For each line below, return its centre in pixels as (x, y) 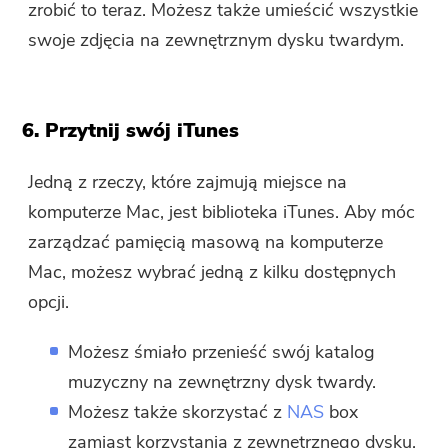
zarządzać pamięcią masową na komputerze (206, 242)
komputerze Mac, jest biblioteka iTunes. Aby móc (222, 212)
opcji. (49, 302)
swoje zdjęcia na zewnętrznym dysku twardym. (216, 40)
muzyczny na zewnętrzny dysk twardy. (222, 382)
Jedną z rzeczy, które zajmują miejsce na (188, 182)
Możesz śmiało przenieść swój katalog (222, 352)
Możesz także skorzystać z (178, 412)
